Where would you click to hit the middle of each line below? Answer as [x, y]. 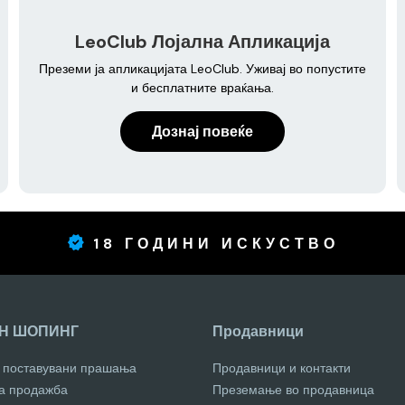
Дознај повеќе [202, 131]
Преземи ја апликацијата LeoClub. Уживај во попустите [202, 68]
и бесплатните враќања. [202, 87]
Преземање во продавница [293, 390]
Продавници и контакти [282, 368]
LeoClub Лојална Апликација [202, 41]
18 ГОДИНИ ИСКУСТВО [216, 244]
